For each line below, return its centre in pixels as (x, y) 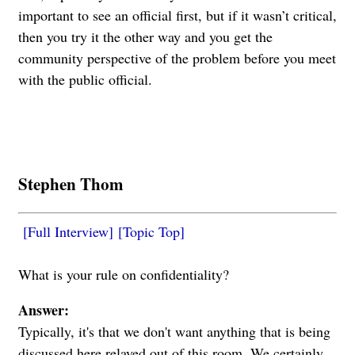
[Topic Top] (151, 232)
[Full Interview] (68, 232)
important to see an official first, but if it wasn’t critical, (177, 15)
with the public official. (85, 80)
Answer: (44, 310)
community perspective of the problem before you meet (177, 58)
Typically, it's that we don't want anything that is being (174, 332)
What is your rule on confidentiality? (124, 275)
